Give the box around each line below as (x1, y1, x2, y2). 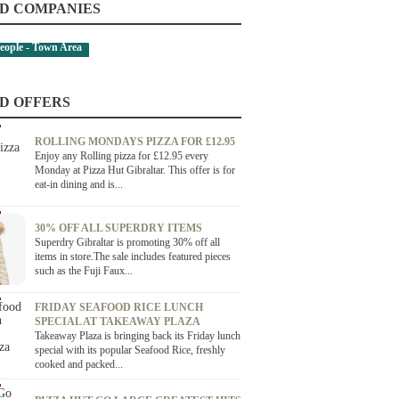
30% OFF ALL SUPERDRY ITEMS (35, 222, 202, 234)
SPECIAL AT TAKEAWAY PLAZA (35, 315, 199, 328)
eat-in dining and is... (35, 178, 123, 191)
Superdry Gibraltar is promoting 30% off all (35, 236, 220, 248)
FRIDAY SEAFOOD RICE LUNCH (35, 301, 203, 313)
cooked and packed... (35, 358, 123, 370)
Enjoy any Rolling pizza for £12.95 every (35, 150, 208, 162)
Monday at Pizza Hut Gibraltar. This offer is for (35, 164, 235, 176)
